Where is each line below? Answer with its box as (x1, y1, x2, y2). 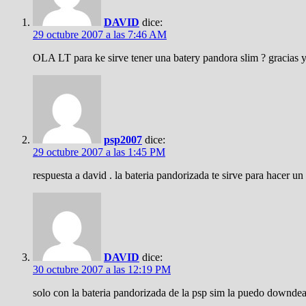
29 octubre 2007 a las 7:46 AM (33, 29, 167, 40)
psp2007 (104, 134, 142, 145)
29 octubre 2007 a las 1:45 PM (33, 146, 165, 158)
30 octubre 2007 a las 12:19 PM (33, 264, 171, 275)
